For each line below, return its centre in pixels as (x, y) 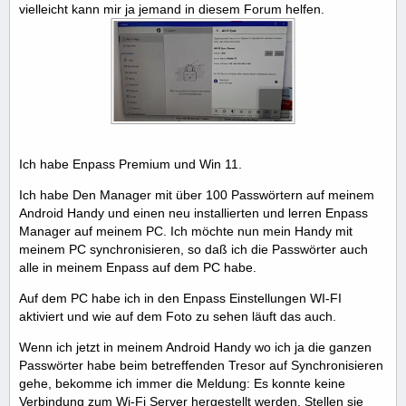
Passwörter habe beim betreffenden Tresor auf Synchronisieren (201, 365)
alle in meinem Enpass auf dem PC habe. (138, 267)
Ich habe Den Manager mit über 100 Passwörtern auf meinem (197, 194)
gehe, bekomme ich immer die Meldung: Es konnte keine (182, 383)
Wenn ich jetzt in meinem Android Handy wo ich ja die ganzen (195, 347)
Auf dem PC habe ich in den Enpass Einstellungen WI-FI (180, 298)
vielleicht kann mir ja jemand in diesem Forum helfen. (172, 9)
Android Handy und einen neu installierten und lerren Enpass (193, 213)
